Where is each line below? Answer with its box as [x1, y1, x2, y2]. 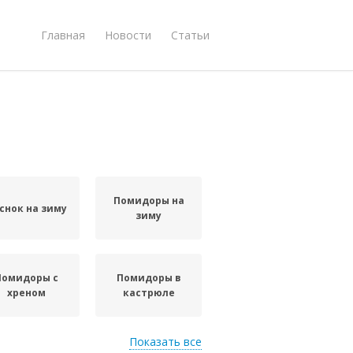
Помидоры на [113, 194, 184, 207]
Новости [105, 27, 151, 43]
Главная [41, 27, 85, 43]
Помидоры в [116, 271, 181, 284]
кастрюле [122, 286, 175, 299]
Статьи [171, 27, 210, 43]
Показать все [129, 334, 202, 349]
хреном [7, 286, 46, 299]
